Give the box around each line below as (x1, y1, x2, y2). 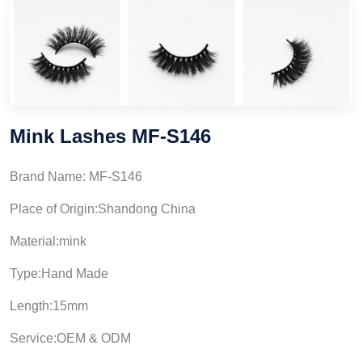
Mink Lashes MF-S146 (10, 124, 211, 147)
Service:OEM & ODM (10, 330, 131, 345)
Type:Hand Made (10, 266, 108, 280)
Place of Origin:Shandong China (10, 201, 196, 216)
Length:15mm (10, 298, 88, 313)
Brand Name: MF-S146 (10, 169, 142, 183)
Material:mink (10, 234, 86, 248)
